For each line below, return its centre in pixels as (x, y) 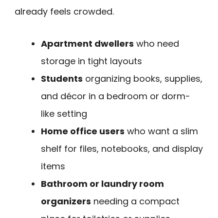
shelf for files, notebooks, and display (122, 149)
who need (156, 44)
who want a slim (161, 131)
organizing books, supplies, (143, 79)
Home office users (83, 131)
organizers (66, 201)
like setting (64, 114)
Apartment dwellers (87, 44)
